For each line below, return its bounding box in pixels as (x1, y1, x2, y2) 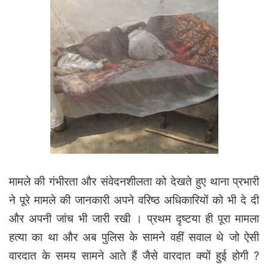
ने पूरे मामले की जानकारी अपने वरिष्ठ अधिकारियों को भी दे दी (9, 193, 259, 208)
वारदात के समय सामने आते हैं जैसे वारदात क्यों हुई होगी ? (9, 249, 259, 263)
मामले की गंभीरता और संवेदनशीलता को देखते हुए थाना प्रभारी (9, 175, 259, 189)
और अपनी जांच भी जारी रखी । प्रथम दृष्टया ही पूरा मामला (9, 212, 259, 226)
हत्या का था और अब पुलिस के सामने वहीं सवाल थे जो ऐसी (9, 230, 259, 245)
